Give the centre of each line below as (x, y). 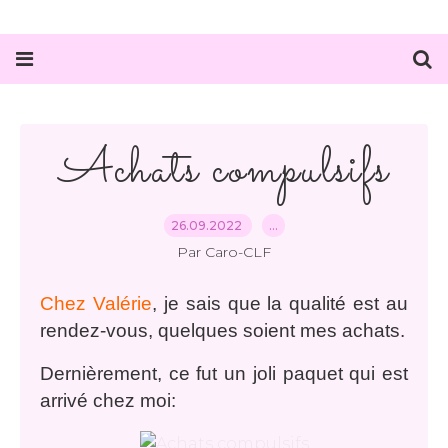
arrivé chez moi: (108, 400)
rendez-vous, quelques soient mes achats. (222, 330)
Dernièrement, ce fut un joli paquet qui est (224, 373)
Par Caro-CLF (224, 252)
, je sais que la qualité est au (279, 303)
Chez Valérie (96, 303)
